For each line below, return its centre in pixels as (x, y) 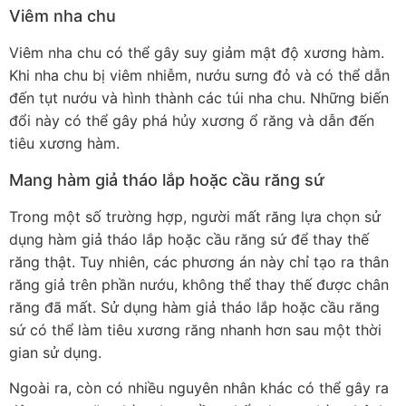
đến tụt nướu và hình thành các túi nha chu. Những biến (199, 98)
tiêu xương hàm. (64, 144)
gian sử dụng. (55, 352)
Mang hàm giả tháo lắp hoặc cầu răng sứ (167, 179)
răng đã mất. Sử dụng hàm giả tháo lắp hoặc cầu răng (194, 307)
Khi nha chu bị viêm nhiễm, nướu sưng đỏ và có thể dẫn (199, 76)
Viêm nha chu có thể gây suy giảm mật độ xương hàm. (197, 53)
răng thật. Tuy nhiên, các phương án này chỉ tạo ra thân (199, 261)
